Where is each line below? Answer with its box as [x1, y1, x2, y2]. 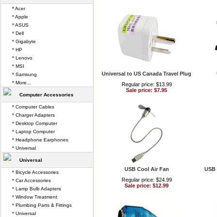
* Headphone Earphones [12, 137, 68, 142]
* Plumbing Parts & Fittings [12, 202, 72, 208]
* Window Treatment [12, 194, 57, 200]
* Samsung [12, 72, 37, 77]
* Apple [12, 14, 28, 19]
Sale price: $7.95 [126, 87, 167, 93]
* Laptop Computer [12, 129, 55, 134]
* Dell [12, 31, 24, 36]
